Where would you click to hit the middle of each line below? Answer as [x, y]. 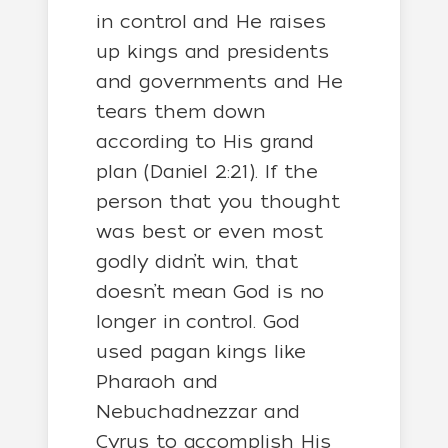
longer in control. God [198, 321]
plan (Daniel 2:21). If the [207, 171]
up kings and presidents [212, 51]
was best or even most [209, 231]
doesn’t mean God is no [210, 291]
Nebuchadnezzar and [198, 411]
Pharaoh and [157, 381]
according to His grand [205, 141]
